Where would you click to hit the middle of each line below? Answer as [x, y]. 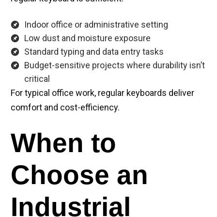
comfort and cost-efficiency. [65, 108]
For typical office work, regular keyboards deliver [102, 93]
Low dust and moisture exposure [87, 38]
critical [37, 79]
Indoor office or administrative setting [96, 25]
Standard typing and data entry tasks [94, 52]
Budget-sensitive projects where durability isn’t [115, 65]
